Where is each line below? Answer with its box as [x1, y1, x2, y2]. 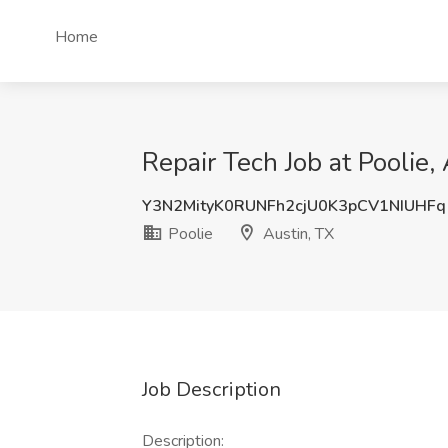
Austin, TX [259, 223, 334, 245]
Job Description [142, 376, 281, 403]
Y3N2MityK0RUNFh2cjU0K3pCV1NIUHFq [142, 195, 446, 217]
